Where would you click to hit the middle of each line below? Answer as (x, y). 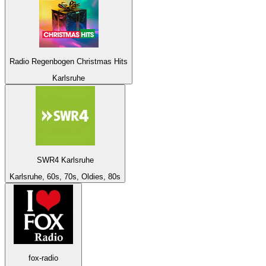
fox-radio (43, 258)
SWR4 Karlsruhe (65, 160)
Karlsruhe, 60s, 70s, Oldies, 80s (65, 176)
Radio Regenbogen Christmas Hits (69, 61)
